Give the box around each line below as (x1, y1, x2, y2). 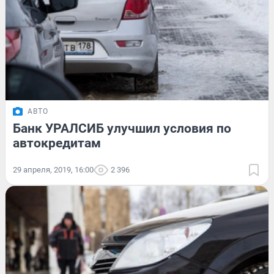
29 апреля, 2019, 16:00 (13, 165, 94, 175)
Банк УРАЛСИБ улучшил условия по (13, 121, 231, 136)
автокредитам (13, 136, 101, 151)
